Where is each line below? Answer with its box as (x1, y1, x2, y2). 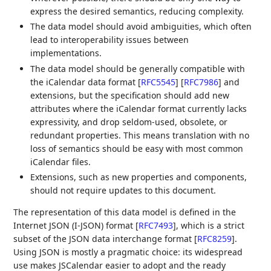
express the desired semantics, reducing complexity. (30, 5, 244, 17)
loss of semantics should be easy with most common (30, 142, 244, 154)
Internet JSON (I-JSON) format (13, 220, 136, 232)
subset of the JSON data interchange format (13, 233, 195, 245)
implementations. (30, 47, 102, 59)
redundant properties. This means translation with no (30, 129, 250, 141)
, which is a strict (176, 220, 245, 232)
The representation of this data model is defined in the (13, 206, 237, 218)
